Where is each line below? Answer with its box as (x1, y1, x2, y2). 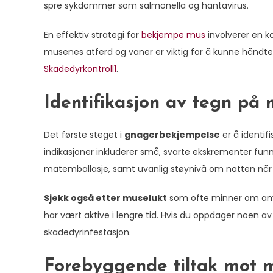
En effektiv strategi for (44, 29, 141, 41)
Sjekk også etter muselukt (44, 192, 167, 204)
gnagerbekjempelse (124, 129, 220, 141)
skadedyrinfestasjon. (44, 226, 131, 238)
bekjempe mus (141, 29, 205, 41)
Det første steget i (44, 129, 124, 141)
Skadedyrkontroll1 (44, 63, 116, 75)
